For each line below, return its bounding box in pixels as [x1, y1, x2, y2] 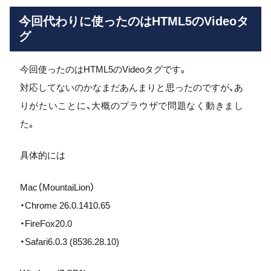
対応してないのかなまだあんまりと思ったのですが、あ [19, 82, 243, 93]
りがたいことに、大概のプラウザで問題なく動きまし [19, 100, 243, 111]
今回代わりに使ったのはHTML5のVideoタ [19, 14, 249, 28]
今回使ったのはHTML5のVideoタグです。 [19, 64, 188, 74]
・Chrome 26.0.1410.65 [19, 200, 110, 211]
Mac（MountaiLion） [19, 181, 95, 192]
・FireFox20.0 [19, 218, 72, 229]
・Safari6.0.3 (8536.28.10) [19, 236, 119, 247]
